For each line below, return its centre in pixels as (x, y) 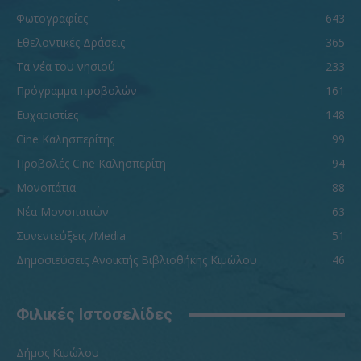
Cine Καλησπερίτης (65, 139)
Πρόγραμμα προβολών (77, 91)
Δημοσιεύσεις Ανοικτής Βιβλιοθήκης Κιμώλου (137, 260)
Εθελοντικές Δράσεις (71, 43)
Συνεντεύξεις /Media (71, 236)
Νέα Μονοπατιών (62, 212)
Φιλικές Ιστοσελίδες (94, 315)
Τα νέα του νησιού (66, 67)
